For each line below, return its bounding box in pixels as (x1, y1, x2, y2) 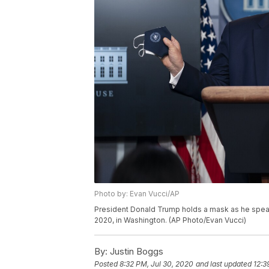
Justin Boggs (107, 246, 163, 258)
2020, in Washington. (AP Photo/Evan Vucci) (94, 216, 246, 225)
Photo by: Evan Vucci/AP (94, 189, 180, 199)
